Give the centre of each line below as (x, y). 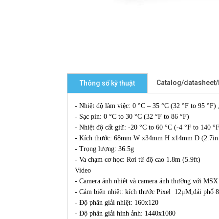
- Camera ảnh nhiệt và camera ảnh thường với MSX (146, 181)
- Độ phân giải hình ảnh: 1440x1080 (125, 214)
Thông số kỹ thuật (107, 83)
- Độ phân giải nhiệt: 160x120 (117, 203)
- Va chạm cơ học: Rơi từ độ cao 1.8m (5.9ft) (138, 160)
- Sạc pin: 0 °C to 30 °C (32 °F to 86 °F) (132, 117)
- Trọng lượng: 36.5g (104, 149)
